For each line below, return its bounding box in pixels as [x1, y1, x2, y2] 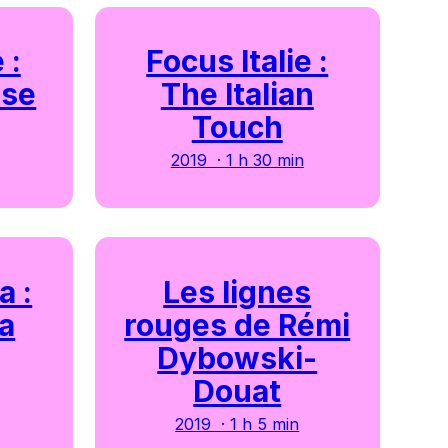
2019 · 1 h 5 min [175, 413, 300, 434]
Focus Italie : [146, 43, 329, 80]
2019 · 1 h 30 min [170, 150, 304, 171]
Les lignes [163, 273, 312, 310]
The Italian [160, 76, 314, 113]
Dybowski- [157, 339, 318, 376]
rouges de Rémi [124, 306, 351, 343]
